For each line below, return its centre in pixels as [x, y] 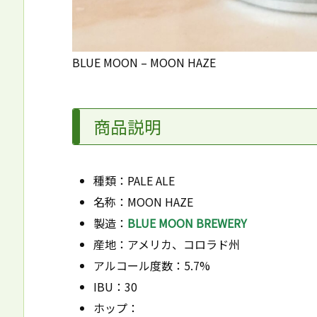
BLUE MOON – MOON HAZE [144, 62]
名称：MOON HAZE [143, 201]
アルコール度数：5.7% [152, 265]
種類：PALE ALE [134, 180]
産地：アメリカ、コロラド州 [167, 244]
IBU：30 [115, 286]
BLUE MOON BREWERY [187, 223]
